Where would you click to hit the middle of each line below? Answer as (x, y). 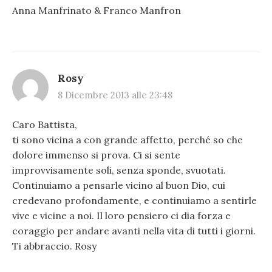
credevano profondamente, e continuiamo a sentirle (134, 201)
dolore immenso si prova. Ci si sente (96, 155)
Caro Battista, (45, 125)
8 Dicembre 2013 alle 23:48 (115, 95)
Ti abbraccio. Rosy (54, 246)
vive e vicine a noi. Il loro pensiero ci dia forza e (121, 216)
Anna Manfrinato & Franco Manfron (97, 10)
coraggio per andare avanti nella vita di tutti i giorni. (134, 231)
